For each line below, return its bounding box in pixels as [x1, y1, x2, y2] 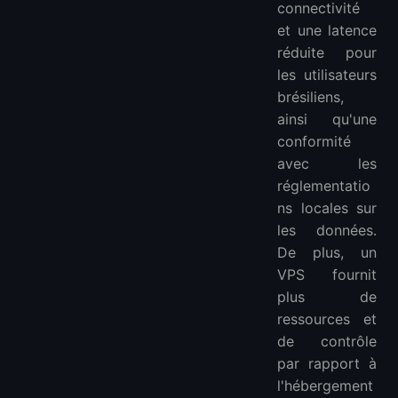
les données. [277, 221, 377, 240]
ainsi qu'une [277, 110, 377, 129]
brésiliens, [277, 88, 344, 107]
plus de [277, 288, 377, 306]
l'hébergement [277, 377, 373, 395]
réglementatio [277, 177, 370, 195]
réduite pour [277, 44, 377, 62]
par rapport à [277, 354, 377, 373]
